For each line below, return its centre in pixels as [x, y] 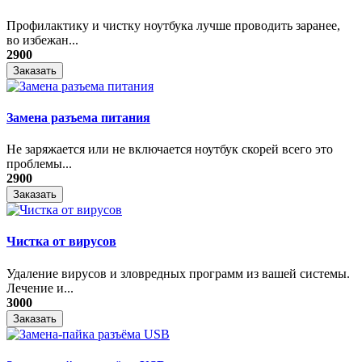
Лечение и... [40, 288]
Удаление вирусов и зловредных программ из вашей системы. [178, 273]
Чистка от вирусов [61, 242]
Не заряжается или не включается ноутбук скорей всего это [170, 149]
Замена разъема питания [78, 117]
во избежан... [42, 40]
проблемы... [39, 164]
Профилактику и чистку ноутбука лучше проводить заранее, [173, 25]
